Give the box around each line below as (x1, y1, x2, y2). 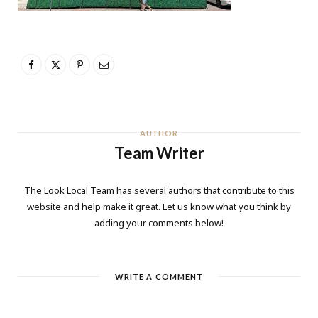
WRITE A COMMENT (114, 271, 204, 281)
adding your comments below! (94, 216, 224, 229)
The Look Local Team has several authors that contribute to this (23, 183, 295, 197)
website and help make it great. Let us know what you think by (27, 199, 291, 213)
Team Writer (114, 143, 204, 163)
